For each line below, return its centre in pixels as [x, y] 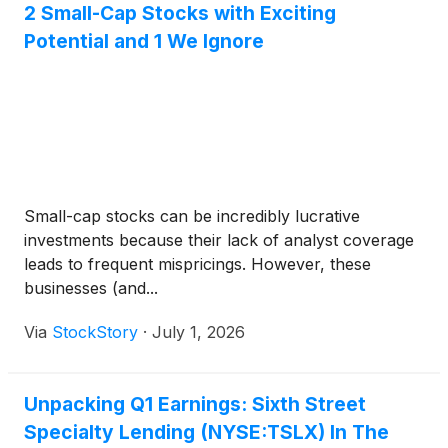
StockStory [95, 332]
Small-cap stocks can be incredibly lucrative [192, 216]
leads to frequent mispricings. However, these [197, 264]
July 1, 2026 [198, 332]
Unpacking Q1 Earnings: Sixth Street [195, 404]
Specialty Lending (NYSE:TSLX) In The [206, 432]
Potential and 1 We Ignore [144, 41]
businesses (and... [91, 288]
